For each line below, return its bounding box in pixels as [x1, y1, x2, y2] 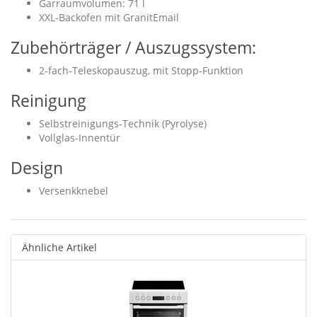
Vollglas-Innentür [39, 131, 120, 144]
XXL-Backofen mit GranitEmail [39, 11, 179, 24]
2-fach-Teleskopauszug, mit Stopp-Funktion [39, 64, 243, 77]
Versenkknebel [39, 184, 108, 197]
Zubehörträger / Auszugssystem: [11, 36, 256, 59]
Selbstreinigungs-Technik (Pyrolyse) [39, 117, 207, 130]
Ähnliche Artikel [22, 241, 97, 254]
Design [11, 156, 63, 179]
